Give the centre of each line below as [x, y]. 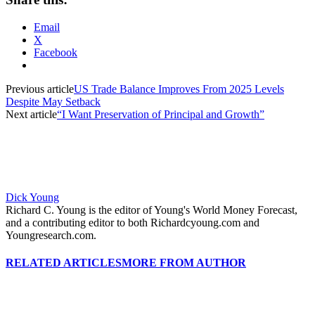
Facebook [56, 52]
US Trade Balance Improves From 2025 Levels [179, 89]
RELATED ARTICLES [64, 262]
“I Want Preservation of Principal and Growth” [161, 114]
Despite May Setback [53, 101]
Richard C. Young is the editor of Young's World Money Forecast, [152, 210]
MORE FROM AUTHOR [184, 262]
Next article [31, 114]
